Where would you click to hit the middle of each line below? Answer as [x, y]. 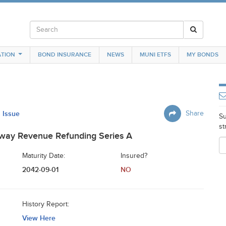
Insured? [134, 156]
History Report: [46, 204]
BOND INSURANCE [65, 55]
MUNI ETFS [155, 55]
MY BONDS [203, 55]
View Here [39, 218]
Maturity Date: [44, 156]
